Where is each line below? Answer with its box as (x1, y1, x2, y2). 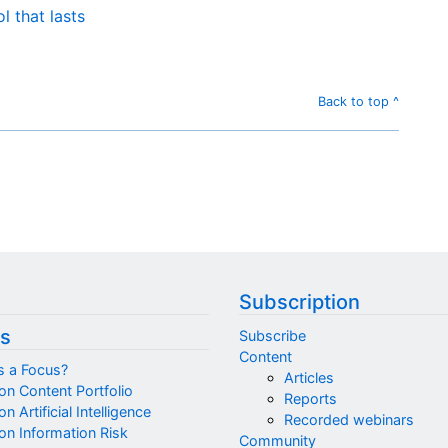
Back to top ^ (318, 93, 399, 109)
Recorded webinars (283, 410, 414, 428)
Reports (283, 389, 337, 407)
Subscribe (239, 326, 306, 344)
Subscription (239, 290, 360, 315)
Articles (283, 368, 334, 386)
